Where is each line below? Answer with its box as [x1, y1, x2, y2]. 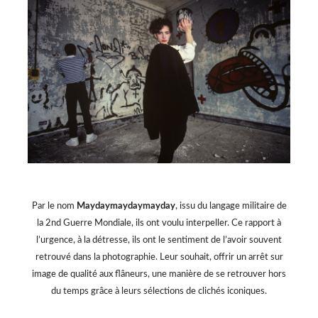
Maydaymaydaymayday [76, 202, 175, 212]
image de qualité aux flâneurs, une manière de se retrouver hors [32, 270, 286, 280]
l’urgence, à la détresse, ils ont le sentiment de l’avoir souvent [36, 236, 282, 246]
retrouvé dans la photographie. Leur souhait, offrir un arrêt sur [35, 253, 283, 263]
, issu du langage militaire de [175, 202, 287, 212]
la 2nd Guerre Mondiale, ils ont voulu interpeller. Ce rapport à [37, 219, 281, 229]
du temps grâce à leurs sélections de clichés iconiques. [51, 287, 267, 297]
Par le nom [31, 202, 77, 212]
